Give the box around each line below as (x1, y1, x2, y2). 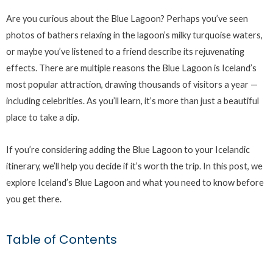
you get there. (6, 193, 62, 204)
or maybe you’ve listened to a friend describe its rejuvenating (6, 46, 244, 57)
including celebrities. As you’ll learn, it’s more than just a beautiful (6, 96, 259, 107)
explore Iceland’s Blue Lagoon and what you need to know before (6, 177, 264, 188)
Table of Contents (6, 231, 117, 249)
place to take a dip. (6, 112, 79, 123)
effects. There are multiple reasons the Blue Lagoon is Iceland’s (6, 63, 257, 74)
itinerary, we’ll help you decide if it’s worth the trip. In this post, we (6, 160, 263, 171)
